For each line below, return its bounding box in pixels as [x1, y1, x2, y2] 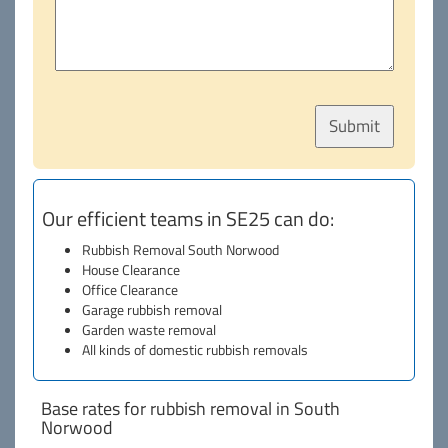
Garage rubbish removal [82, 299, 222, 320]
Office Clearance [82, 279, 178, 300]
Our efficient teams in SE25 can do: [42, 203, 334, 234]
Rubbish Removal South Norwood [82, 239, 279, 260]
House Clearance [82, 259, 180, 280]
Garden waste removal [82, 319, 216, 340]
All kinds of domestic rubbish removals [82, 339, 308, 360]
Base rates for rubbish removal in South [41, 395, 340, 422]
